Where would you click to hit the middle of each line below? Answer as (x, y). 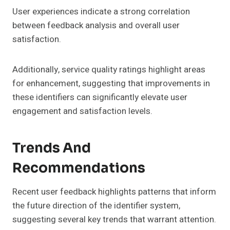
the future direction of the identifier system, (96, 205)
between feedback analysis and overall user (96, 25)
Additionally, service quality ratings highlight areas (109, 69)
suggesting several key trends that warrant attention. (114, 219)
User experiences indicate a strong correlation (101, 11)
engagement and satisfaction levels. (82, 111)
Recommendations (79, 168)
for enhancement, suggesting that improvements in (111, 83)
